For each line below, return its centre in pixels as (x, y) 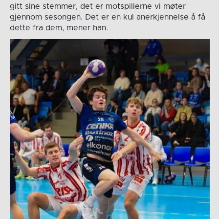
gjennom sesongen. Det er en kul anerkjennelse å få (107, 17)
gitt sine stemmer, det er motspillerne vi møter (98, 7)
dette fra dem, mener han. (59, 28)
